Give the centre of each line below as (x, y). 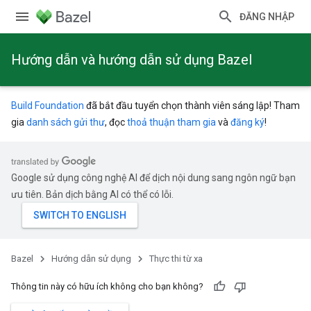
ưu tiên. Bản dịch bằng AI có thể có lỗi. (92, 194)
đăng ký (247, 122)
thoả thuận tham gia (171, 122)
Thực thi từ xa (176, 259)
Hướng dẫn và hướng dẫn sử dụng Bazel (132, 60)
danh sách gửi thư (66, 122)
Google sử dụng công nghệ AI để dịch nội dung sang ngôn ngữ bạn (153, 178)
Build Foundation (48, 106)
